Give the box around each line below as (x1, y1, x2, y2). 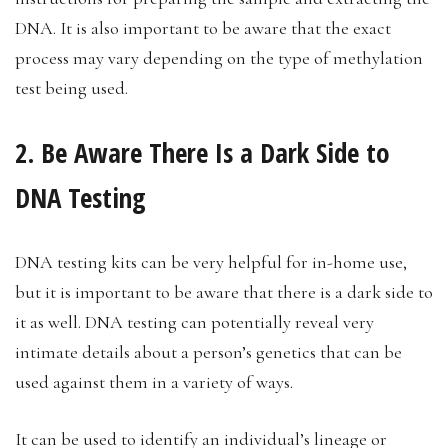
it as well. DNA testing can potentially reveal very (15, 310, 374, 333)
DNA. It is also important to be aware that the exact (15, 16, 391, 39)
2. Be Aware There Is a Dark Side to (15, 133, 390, 171)
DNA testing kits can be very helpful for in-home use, (15, 250, 407, 273)
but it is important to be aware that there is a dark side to (15, 280, 433, 303)
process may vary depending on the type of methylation (15, 46, 423, 69)
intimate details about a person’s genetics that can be (15, 340, 402, 363)
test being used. (15, 76, 132, 99)
